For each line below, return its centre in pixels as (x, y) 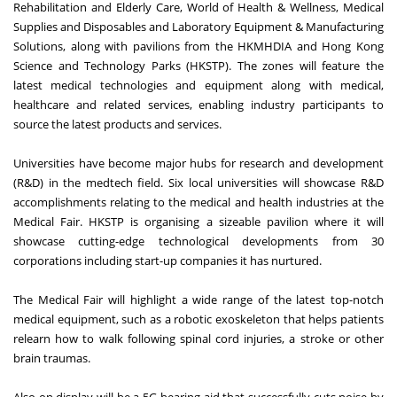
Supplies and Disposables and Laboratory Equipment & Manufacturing (198, 26)
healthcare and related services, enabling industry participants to (198, 104)
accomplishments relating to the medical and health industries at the (198, 202)
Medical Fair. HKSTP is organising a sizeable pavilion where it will (198, 221)
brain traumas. (52, 358)
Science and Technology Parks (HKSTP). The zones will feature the (198, 65)
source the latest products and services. (117, 124)
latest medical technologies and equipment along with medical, (198, 85)
